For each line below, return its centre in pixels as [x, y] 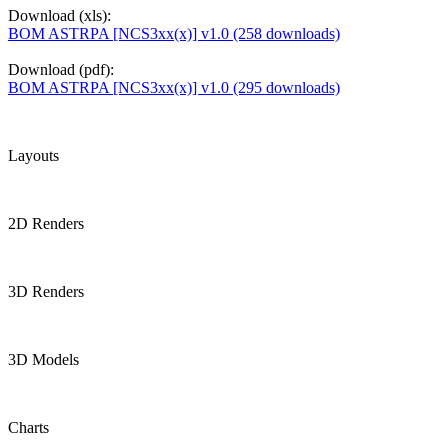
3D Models [43, 360]
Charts [28, 428]
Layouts [33, 156]
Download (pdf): [61, 70]
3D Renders [46, 292]
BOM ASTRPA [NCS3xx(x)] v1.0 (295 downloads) [174, 88]
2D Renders [46, 224]
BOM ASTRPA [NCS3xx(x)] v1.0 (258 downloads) [174, 34]
